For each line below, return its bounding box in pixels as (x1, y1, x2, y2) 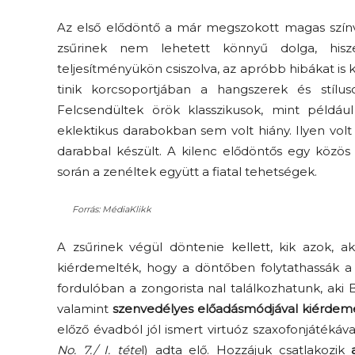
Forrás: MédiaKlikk (71, 204, 151, 215)
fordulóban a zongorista (57, 281, 208, 296)
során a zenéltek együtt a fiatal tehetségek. (57, 164, 317, 179)
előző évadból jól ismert (57, 322, 208, 337)
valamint (57, 301, 113, 316)
